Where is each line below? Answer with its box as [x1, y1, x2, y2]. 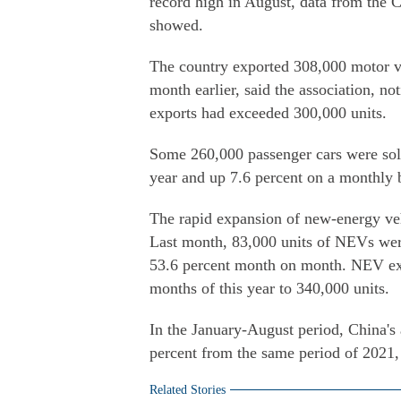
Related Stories [149, 383, 226, 397]
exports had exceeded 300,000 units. [149, 104, 387, 122]
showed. [149, 16, 203, 34]
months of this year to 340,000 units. [149, 279, 389, 297]
